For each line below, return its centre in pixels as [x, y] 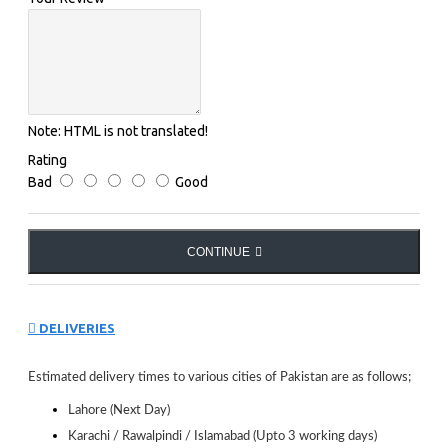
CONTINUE [218, 252]
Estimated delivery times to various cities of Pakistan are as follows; [219, 376]
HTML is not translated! [134, 131]
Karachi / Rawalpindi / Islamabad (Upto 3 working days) [222, 435]
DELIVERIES [75, 327]
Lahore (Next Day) [119, 409]
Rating [47, 160]
